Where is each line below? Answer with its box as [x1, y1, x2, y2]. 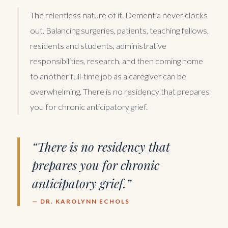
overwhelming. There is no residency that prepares [30, 87, 210, 97]
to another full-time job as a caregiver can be [30, 71, 186, 81]
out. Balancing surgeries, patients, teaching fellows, [30, 25, 209, 36]
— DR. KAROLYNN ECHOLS [32, 197, 130, 205]
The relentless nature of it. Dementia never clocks [30, 10, 208, 20]
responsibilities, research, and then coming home [30, 56, 203, 66]
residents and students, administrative [30, 41, 166, 51]
